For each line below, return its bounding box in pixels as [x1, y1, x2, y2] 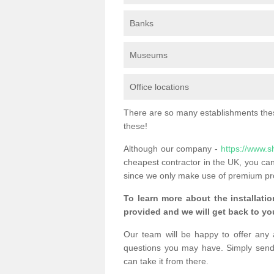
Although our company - [124, 143, 221, 154]
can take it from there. [124, 256, 209, 266]
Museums [130, 50, 168, 60]
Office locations [130, 81, 189, 92]
